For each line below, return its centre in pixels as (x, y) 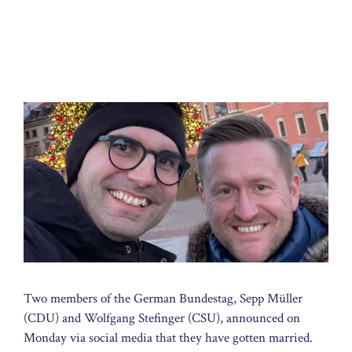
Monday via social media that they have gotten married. (168, 337)
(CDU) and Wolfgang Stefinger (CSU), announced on (162, 318)
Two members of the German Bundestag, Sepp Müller (163, 298)
